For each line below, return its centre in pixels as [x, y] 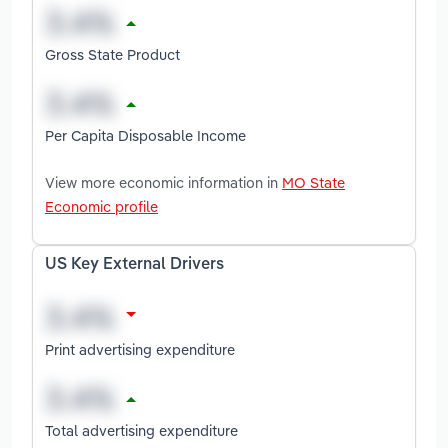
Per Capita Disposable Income [145, 135]
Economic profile [101, 206]
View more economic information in [163, 182]
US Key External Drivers [134, 264]
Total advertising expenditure [141, 430]
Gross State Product [112, 54]
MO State [313, 182]
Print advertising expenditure [140, 349]
